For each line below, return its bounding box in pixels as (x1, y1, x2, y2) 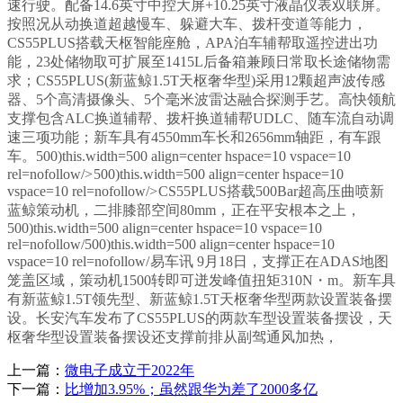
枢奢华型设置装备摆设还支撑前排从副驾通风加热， (7, 329, 338, 345)
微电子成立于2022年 (65, 363, 194, 379)
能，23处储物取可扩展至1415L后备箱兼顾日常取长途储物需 (7, 54, 390, 70)
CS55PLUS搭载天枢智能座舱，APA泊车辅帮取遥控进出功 (7, 35, 378, 51)
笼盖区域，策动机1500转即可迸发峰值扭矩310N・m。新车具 (7, 273, 396, 289)
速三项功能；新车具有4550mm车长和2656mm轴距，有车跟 (7, 130, 381, 146)
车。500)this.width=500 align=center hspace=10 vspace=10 (7, 148, 351, 165)
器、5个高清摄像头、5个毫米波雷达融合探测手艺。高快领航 (7, 92, 396, 108)
